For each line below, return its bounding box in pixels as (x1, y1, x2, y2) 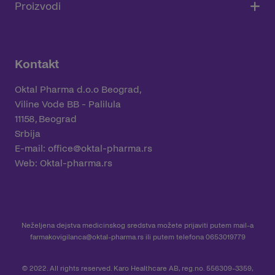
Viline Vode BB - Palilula (15, 99, 121, 109)
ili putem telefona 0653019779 (143, 233, 246, 241)
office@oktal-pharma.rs (48, 143, 152, 153)
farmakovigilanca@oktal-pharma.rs (29, 233, 144, 241)
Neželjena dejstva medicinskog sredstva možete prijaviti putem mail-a (21, 222, 254, 230)
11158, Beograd (15, 114, 77, 124)
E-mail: (15, 143, 48, 153)
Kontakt (15, 58, 59, 71)
